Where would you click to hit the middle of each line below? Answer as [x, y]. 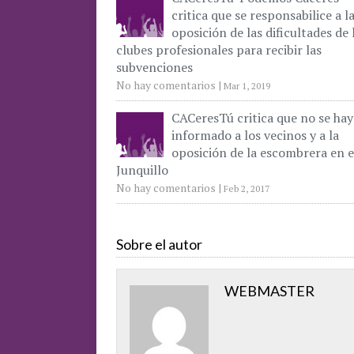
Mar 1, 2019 [247, 86]
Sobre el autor [159, 244]
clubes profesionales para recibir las [219, 50]
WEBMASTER [270, 291]
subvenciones [154, 67]
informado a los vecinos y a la [255, 135]
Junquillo [142, 170]
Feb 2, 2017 [247, 188]
